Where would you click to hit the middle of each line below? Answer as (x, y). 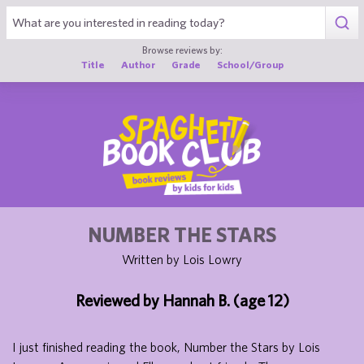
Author (138, 64)
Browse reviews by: (182, 50)
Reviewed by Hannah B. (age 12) (182, 300)
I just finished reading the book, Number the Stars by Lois (166, 347)
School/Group (250, 64)
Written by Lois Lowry (182, 259)
